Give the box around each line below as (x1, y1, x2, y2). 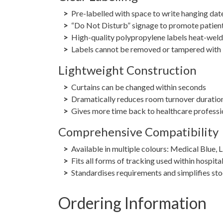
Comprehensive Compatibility (58, 124, 219, 139)
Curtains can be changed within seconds (71, 82, 206, 92)
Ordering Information (58, 193, 207, 213)
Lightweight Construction (58, 62, 197, 77)
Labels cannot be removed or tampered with (71, 44, 221, 54)
